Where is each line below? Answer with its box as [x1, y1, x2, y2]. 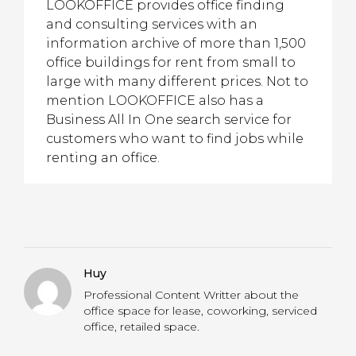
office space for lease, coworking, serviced [83, 304, 317, 318]
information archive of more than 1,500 [46, 36, 306, 51]
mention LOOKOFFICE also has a [46, 93, 264, 108]
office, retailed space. [83, 319, 199, 334]
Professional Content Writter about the [83, 288, 299, 302]
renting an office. [46, 150, 160, 165]
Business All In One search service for [46, 112, 292, 127]
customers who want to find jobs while [46, 131, 304, 146]
